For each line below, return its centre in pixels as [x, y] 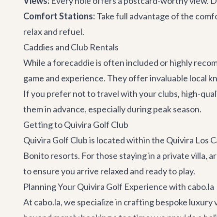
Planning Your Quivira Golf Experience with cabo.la [119, 186]
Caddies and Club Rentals [71, 47]
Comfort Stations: [59, 16]
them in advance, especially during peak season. [112, 109]
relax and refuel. [54, 31]
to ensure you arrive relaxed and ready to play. [109, 171]
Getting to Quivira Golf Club [76, 124]
